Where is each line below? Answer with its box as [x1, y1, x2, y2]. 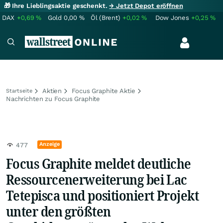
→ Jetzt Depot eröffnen [109, 2, 183, 9]
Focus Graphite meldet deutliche [6, 154, 191, 173]
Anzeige [39, 141, 60, 147]
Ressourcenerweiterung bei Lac [6, 170, 187, 189]
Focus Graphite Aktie [72, 87, 135, 95]
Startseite [6, 88, 32, 94]
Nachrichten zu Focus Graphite [6, 95, 101, 103]
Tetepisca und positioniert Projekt [6, 186, 199, 205]
